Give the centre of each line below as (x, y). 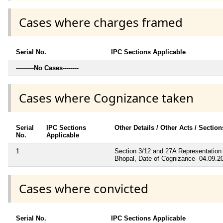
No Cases (48, 68)
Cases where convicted (84, 189)
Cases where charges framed (101, 22)
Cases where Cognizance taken (106, 98)
